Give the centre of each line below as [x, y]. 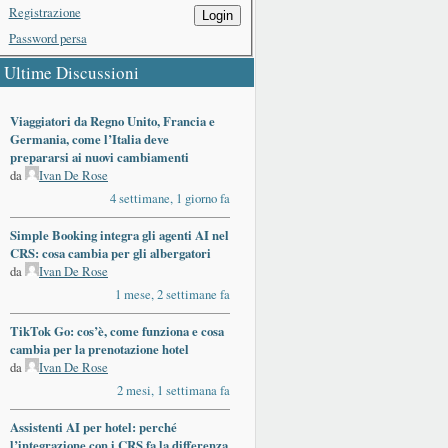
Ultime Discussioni [71, 73]
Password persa [47, 38]
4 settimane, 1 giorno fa [170, 198]
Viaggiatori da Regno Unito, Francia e [112, 121]
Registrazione [44, 12]
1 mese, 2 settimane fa [172, 294]
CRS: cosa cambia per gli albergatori [110, 253]
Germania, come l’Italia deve [89, 139]
